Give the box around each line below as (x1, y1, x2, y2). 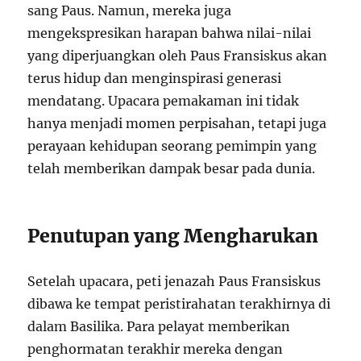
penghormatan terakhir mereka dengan (27, 341, 284, 358)
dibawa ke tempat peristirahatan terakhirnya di (27, 296, 331, 313)
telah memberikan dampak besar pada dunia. (27, 160, 316, 177)
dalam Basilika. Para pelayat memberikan (27, 318, 291, 335)
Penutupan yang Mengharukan (27, 224, 319, 248)
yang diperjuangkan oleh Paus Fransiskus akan (27, 48, 328, 64)
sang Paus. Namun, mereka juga (27, 2, 232, 19)
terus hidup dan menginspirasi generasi (27, 70, 282, 87)
